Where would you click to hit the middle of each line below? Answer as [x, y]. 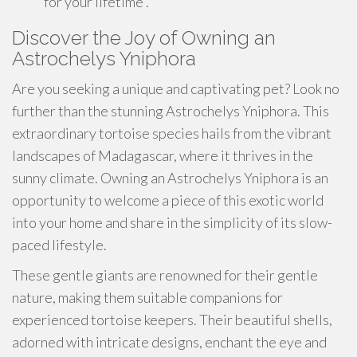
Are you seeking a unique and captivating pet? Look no [176, 88]
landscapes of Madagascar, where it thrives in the [163, 155]
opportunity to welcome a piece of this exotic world [168, 200]
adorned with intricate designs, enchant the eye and [169, 342]
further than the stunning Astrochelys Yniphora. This [171, 111]
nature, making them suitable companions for [147, 297]
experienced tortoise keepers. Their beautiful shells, [172, 320]
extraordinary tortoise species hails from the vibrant [172, 133]
